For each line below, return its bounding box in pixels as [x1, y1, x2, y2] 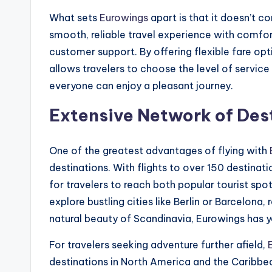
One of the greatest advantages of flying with [49, 144, 270, 157]
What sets [49, 12, 100, 24]
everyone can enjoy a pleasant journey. [49, 80, 233, 92]
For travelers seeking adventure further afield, [49, 239, 268, 251]
